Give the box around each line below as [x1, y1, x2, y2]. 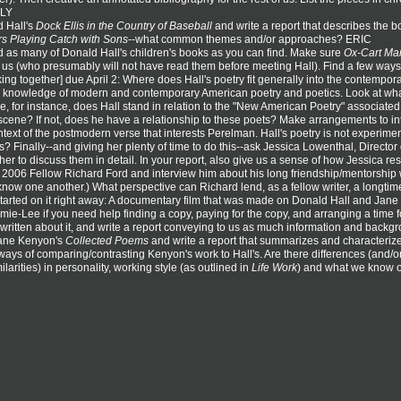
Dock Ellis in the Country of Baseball [36, 19, 212, 32]
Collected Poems [65, 234, 149, 247]
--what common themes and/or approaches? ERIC [128, 32, 371, 46]
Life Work [252, 260, 297, 274]
